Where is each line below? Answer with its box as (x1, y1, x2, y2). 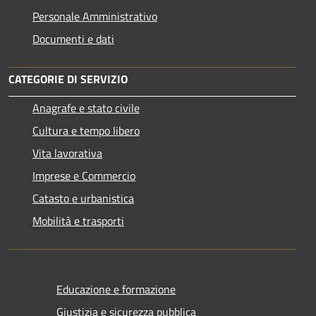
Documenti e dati (32, 30, 114, 47)
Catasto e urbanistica (32, 189, 134, 207)
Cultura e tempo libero (32, 121, 140, 139)
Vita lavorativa (32, 144, 102, 162)
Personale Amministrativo (32, 7, 157, 25)
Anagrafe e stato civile (32, 99, 140, 116)
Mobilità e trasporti (32, 212, 124, 229)
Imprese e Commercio (32, 166, 135, 184)
